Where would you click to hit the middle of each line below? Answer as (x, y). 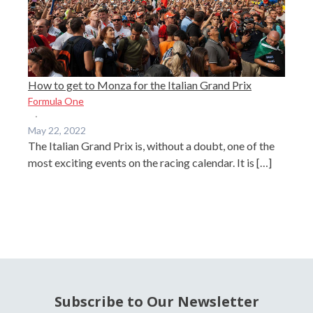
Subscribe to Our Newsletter (156, 301)
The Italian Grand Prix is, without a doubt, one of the (151, 145)
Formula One (56, 101)
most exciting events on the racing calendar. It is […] (150, 162)
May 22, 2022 (57, 130)
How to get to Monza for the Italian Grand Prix (140, 85)
